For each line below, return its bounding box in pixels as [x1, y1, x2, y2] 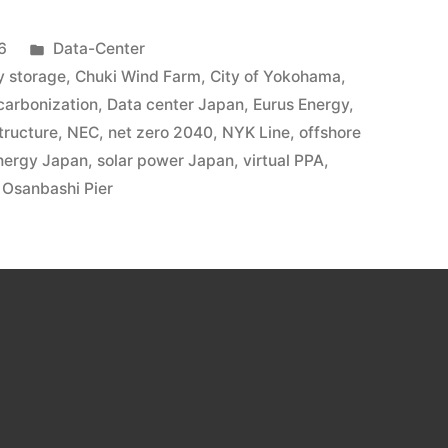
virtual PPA [243, 151, 325, 171]
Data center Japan [107, 95, 245, 115]
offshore [299, 123, 362, 143]
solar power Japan [97, 151, 235, 171]
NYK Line [222, 123, 291, 143]
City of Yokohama [210, 67, 342, 87]
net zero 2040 [108, 123, 214, 143]
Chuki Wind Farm [75, 67, 202, 87]
